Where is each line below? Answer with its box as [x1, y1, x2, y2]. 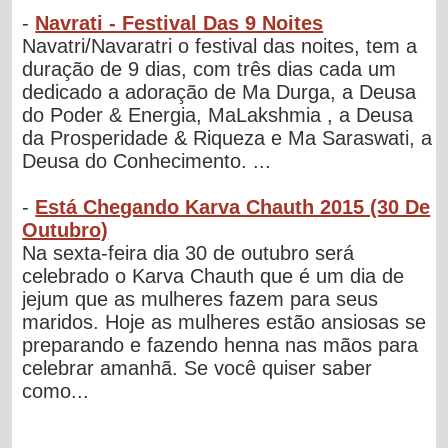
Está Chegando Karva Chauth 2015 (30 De [35, 195, 431, 218]
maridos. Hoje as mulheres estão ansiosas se [22, 310, 427, 333]
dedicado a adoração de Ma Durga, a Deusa [22, 80, 417, 103]
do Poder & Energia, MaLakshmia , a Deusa [22, 103, 414, 126]
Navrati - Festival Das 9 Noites [35, 11, 324, 34]
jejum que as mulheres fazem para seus [22, 287, 379, 310]
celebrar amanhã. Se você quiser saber [22, 356, 373, 379]
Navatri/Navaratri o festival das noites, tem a [22, 34, 418, 57]
